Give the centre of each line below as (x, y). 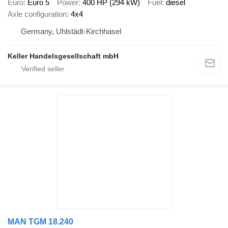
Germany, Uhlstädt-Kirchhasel (71, 32)
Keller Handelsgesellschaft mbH (63, 56)
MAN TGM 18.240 (40, 222)
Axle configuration (37, 14)
